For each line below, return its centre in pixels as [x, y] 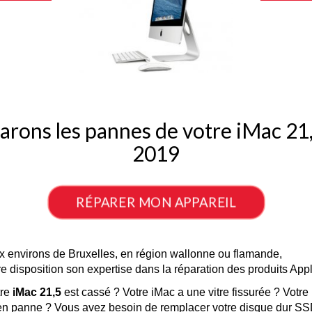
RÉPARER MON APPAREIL [156, 202]
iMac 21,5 [37, 292]
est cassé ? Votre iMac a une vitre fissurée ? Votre [185, 292]
